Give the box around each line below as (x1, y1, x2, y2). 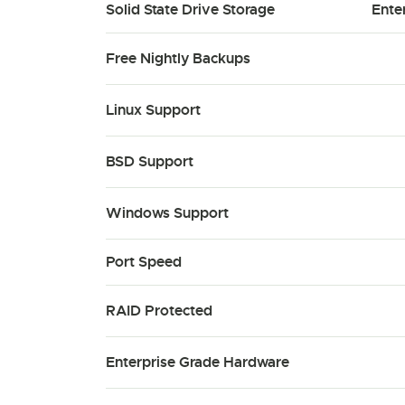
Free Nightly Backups (106, 49, 250, 68)
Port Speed (106, 252, 182, 271)
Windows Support (106, 203, 229, 222)
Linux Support (106, 100, 201, 119)
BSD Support (106, 152, 193, 171)
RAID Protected (106, 301, 212, 320)
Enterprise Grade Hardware (106, 353, 289, 372)
